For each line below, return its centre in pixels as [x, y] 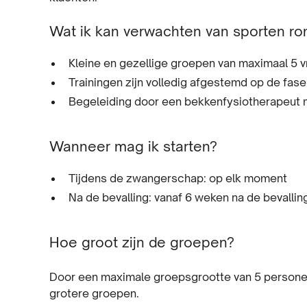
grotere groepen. [94, 293]
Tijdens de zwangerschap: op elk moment [178, 178]
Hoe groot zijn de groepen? [142, 242]
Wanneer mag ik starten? [133, 146]
